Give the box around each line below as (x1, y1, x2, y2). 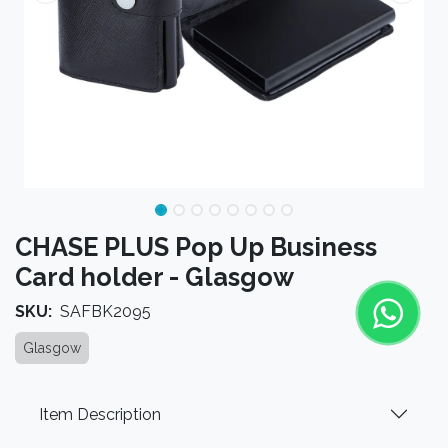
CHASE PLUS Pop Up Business (15, 232, 377, 262)
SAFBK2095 (60, 302, 151, 321)
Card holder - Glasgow (15, 262, 294, 292)
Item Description (39, 404, 161, 424)
